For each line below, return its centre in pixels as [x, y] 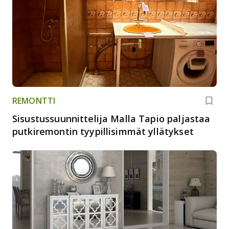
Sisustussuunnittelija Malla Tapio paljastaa [111, 118]
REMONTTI [34, 100]
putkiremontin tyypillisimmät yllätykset [103, 131]
